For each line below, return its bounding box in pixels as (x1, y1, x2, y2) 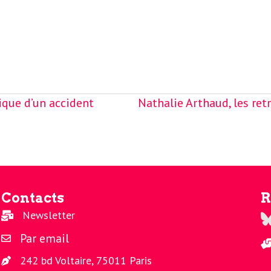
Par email (19, 230, 69, 246)
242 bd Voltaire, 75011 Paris (19, 253, 152, 267)
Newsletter (22, 207, 75, 222)
